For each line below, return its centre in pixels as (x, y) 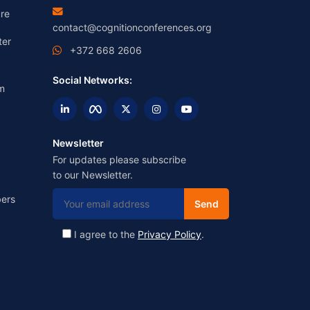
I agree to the (106, 235)
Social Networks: (92, 80)
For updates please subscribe (119, 160)
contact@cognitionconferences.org (132, 28)
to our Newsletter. (93, 175)
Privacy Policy (170, 235)
